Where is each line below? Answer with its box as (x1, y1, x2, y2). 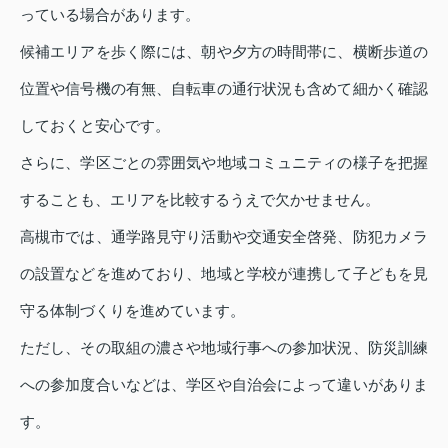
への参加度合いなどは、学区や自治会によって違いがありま (20, 376, 428, 394)
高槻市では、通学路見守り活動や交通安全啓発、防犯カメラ (20, 228, 428, 246)
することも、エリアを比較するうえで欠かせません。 (20, 191, 380, 209)
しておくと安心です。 (20, 117, 170, 135)
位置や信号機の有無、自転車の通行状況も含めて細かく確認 (20, 80, 428, 98)
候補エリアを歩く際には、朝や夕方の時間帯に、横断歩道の (20, 43, 428, 61)
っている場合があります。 (20, 6, 200, 24)
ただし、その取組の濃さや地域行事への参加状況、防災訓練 (20, 339, 428, 357)
